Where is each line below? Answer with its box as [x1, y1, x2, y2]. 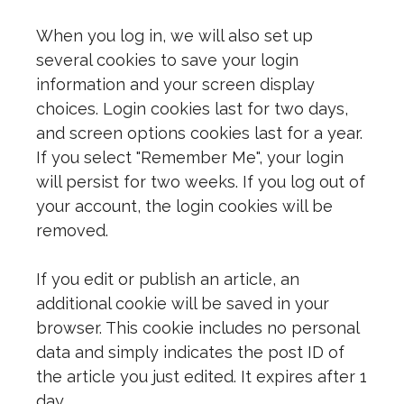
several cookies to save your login [36, 50, 298, 69]
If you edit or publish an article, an [36, 270, 299, 289]
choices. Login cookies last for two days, [36, 99, 348, 118]
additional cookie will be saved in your [36, 294, 329, 313]
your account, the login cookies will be [36, 197, 333, 216]
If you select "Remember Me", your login [36, 148, 344, 167]
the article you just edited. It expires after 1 [36, 367, 367, 386]
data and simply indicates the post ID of [36, 343, 344, 362]
